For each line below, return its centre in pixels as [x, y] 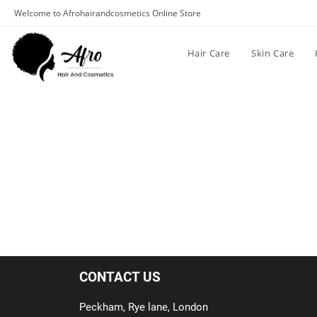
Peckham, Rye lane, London [144, 307]
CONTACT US [120, 277]
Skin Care [272, 53]
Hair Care [208, 53]
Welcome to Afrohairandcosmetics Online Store [108, 13]
